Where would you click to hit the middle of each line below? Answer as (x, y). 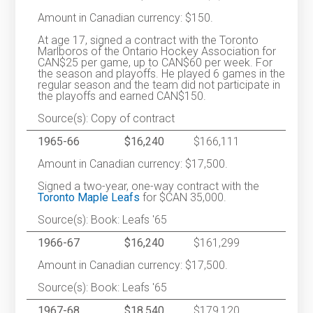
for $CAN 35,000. (183, 198)
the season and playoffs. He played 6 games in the (162, 74)
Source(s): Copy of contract (107, 119)
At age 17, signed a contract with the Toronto (148, 41)
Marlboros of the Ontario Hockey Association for (157, 52)
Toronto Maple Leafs (89, 198)
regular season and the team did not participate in (159, 85)
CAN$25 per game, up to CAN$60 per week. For (155, 63)
